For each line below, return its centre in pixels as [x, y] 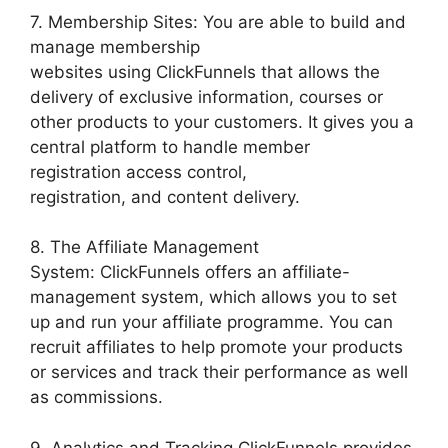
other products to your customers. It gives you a [222, 121]
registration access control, [138, 171]
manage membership [115, 46]
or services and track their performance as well [219, 372]
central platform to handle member [170, 146]
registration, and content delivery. [165, 196]
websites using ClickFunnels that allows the [205, 71]
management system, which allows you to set [213, 297]
